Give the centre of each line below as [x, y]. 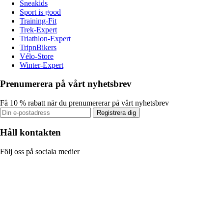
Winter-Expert [41, 65]
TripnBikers [38, 47]
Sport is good [40, 12]
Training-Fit [38, 21]
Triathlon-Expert [45, 38]
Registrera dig [116, 113]
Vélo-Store [37, 56]
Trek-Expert [38, 29]
